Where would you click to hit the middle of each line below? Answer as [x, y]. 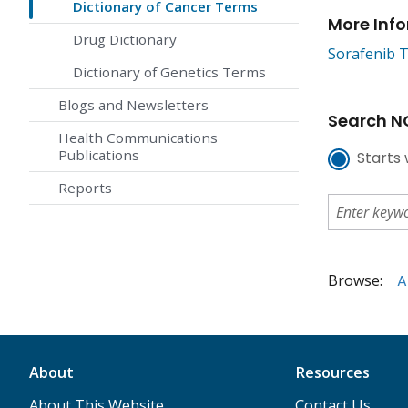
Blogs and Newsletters [133, 105]
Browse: [355, 281]
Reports [85, 188]
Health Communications [138, 138]
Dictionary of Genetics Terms [169, 72]
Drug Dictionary [125, 40]
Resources [332, 373]
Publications [99, 155]
